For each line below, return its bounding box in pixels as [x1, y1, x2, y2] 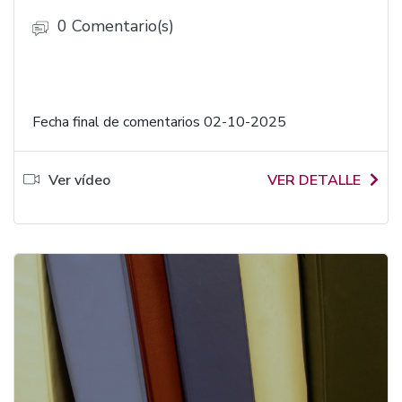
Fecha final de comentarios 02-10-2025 [32, 112, 286, 132]
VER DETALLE [267, 170, 361, 190]
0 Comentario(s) [57, 15, 174, 37]
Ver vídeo [48, 170, 110, 190]
